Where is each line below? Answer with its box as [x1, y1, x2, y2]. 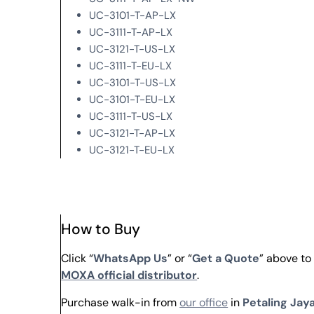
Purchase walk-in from [61, 294, 180, 310]
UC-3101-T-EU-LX [89, 93, 176, 107]
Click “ [61, 251, 94, 266]
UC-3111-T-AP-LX [89, 25, 173, 40]
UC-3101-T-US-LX [89, 76, 177, 90]
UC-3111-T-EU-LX [89, 59, 172, 74]
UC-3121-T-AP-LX [89, 126, 176, 141]
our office [179, 294, 228, 310]
